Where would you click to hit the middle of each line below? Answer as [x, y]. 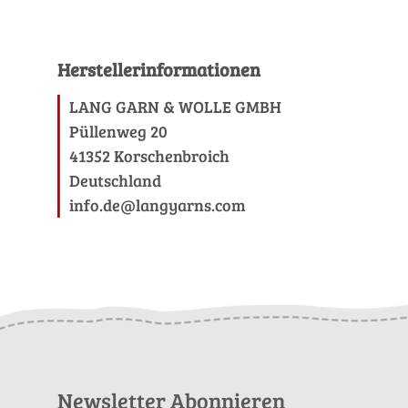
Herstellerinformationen [159, 69]
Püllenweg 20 [118, 131]
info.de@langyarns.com [158, 205]
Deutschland [115, 180]
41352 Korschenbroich [149, 156]
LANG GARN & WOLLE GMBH [175, 107]
